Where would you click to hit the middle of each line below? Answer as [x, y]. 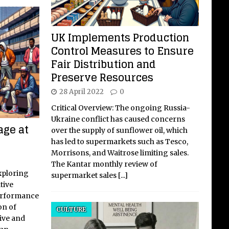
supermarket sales [84, 175]
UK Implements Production [120, 38]
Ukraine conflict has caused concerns [118, 119]
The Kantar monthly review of [104, 164]
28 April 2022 [81, 91]
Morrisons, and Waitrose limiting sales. [120, 153]
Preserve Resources [102, 77]
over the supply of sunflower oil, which [119, 130]
